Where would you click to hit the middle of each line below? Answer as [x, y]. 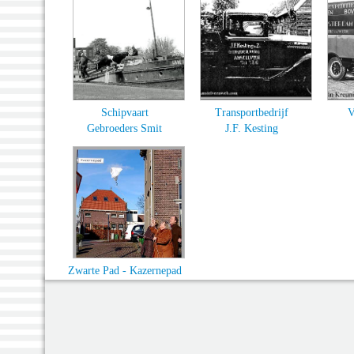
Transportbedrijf [252, 112]
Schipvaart [124, 112]
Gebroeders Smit [124, 128]
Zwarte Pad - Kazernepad [124, 270]
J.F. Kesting [252, 128]
